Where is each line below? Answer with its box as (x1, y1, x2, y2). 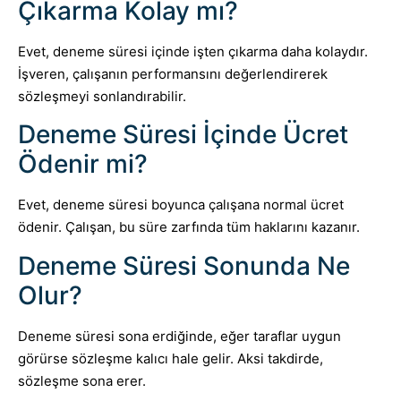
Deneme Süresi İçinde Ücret (18, 119, 348, 150)
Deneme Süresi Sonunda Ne (18, 250, 350, 281)
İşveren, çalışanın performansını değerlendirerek (18, 64, 328, 82)
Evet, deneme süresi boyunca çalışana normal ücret (18, 196, 344, 214)
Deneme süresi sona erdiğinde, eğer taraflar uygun (18, 327, 341, 345)
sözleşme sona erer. (18, 371, 146, 389)
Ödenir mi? (18, 149, 148, 180)
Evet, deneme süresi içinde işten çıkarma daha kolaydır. (18, 42, 368, 60)
